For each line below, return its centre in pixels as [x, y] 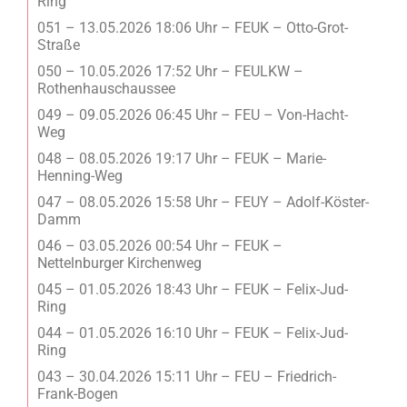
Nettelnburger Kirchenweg [119, 263]
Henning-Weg [80, 175]
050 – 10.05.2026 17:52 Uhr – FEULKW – [170, 71]
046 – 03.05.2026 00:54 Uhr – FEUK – [160, 245]
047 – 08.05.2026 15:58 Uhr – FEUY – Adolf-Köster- [203, 202]
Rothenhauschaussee [106, 88]
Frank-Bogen [78, 393]
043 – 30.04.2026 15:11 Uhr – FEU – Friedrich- [187, 376]
